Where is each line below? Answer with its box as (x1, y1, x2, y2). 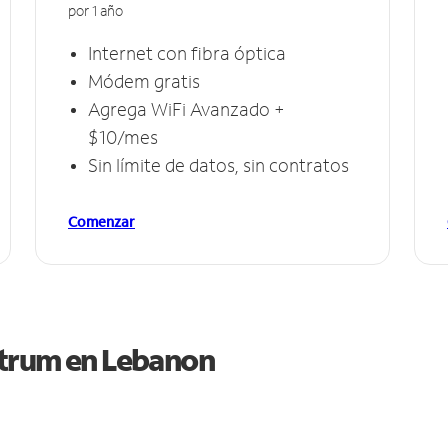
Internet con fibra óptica (88, 40, 286, 65)
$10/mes (88, 124, 158, 149)
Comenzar (68, 211, 135, 231)
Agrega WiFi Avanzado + (88, 96, 285, 121)
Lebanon (101, 339, 215, 379)
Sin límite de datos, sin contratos (88, 152, 349, 177)
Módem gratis (88, 68, 200, 93)
